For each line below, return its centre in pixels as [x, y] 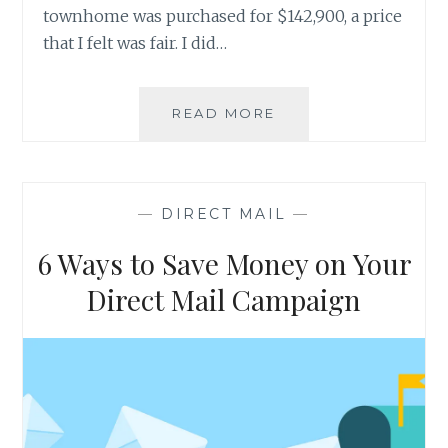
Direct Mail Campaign [224, 300]
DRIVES [306, 155]
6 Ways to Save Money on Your [224, 264]
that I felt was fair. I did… [135, 42]
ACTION [307, 199]
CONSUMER [324, 177]
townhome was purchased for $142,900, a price [223, 15]
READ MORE [224, 112]
